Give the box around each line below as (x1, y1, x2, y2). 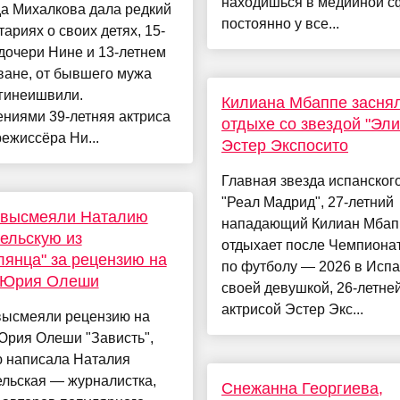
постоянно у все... (221, 16, 339, 32)
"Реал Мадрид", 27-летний (221, 195, 394, 211)
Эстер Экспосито (221, 137, 348, 155)
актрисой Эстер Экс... (221, 302, 363, 318)
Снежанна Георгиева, (221, 379, 383, 398)
